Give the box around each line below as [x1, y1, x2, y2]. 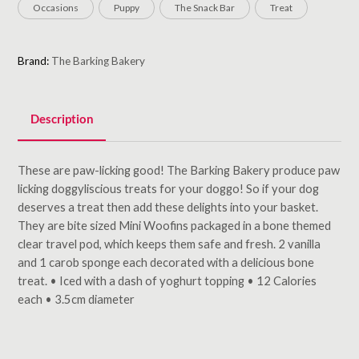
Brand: [18, 54, 52, 67]
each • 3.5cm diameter [18, 291, 135, 306]
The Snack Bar [175, 2, 236, 14]
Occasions [33, 2, 79, 14]
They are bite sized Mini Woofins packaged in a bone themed [18, 217, 332, 232]
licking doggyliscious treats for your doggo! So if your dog [18, 180, 320, 196]
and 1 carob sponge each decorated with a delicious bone [18, 254, 315, 269]
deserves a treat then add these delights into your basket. [18, 199, 319, 214]
